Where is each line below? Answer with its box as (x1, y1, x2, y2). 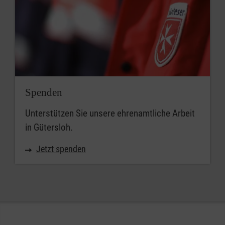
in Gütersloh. (25, 121, 73, 133)
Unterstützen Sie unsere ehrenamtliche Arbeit (25, 107, 195, 119)
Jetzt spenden (36, 143, 86, 154)
